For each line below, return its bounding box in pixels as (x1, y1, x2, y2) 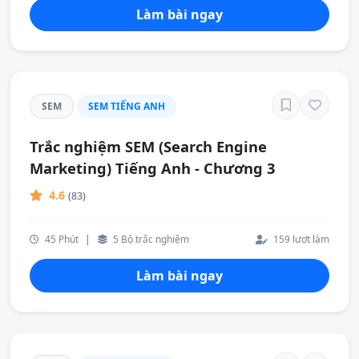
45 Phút (42, 232, 79, 245)
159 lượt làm (271, 232, 329, 245)
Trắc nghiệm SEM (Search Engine (30, 136, 267, 156)
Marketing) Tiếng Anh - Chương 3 (30, 158, 276, 178)
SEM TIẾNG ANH (88, 99, 165, 113)
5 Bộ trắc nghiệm (111, 232, 189, 245)
